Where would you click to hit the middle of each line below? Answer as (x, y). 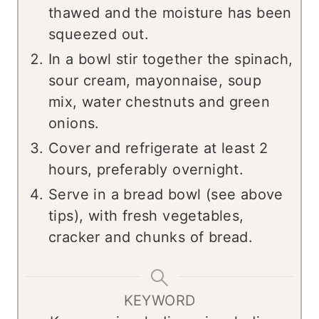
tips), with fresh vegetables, (146, 216)
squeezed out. (99, 35)
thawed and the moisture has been (170, 13)
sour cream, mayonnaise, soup (155, 81)
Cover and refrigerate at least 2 (158, 148)
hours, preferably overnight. (146, 170)
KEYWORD (159, 301)
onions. (74, 124)
